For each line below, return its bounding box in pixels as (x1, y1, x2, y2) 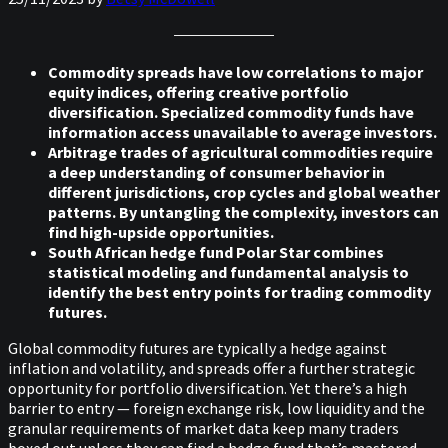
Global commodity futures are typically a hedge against (8, 337, 387, 358)
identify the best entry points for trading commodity (48, 281, 431, 302)
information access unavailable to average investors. (48, 121, 437, 142)
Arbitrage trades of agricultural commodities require (48, 141, 433, 162)
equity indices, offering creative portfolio (48, 81, 349, 102)
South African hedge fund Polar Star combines (48, 241, 384, 262)
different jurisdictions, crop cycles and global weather (48, 181, 440, 202)
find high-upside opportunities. (48, 221, 274, 242)
